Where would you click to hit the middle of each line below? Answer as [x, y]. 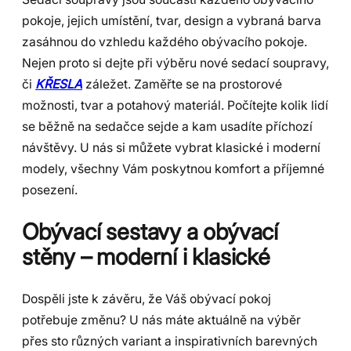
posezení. [50, 190]
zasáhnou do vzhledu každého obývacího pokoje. [165, 42]
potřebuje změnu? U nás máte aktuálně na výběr [161, 320]
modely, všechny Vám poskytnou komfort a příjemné [173, 169]
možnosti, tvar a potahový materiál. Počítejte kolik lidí [175, 106]
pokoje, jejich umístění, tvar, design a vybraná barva [172, 21]
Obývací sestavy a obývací [150, 231]
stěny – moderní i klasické [146, 256]
